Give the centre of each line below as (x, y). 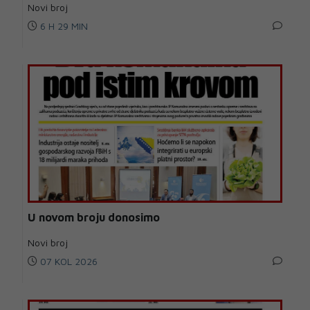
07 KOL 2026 (67, 261)
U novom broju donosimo (94, 217)
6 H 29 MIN (63, 26)
